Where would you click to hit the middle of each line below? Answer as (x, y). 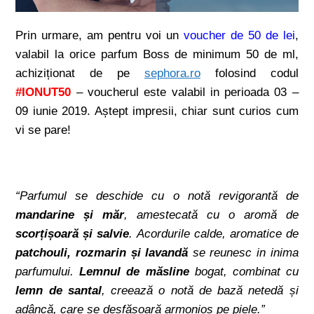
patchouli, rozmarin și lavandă (102, 253)
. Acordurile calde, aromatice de (214, 234)
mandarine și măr (70, 215)
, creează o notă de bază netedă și (200, 291)
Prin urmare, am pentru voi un (100, 36)
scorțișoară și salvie (73, 234)
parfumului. (48, 272)
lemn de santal (59, 291)
